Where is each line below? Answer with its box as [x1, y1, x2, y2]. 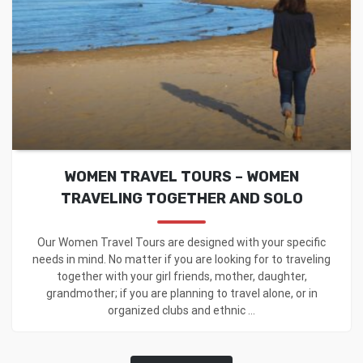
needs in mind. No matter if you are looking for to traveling [32, 252, 331, 266]
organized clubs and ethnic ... [108, 303, 255, 317]
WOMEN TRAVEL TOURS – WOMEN [64, 167, 299, 186]
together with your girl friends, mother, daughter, [56, 269, 307, 283]
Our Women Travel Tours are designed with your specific [37, 235, 326, 249]
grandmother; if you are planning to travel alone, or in [45, 286, 318, 300]
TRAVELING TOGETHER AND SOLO [60, 189, 303, 207]
